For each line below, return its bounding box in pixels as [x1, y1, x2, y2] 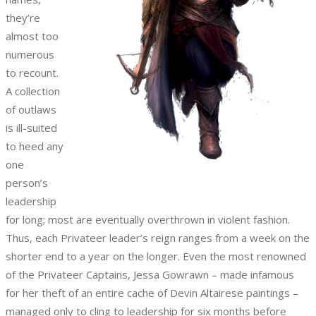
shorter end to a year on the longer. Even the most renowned [6, 249, 306, 264]
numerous [6, 47, 54, 62]
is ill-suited [6, 121, 57, 135]
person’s [6, 176, 48, 190]
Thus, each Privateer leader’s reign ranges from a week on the [6, 231, 310, 245]
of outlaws [6, 102, 56, 117]
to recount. [6, 66, 59, 80]
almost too [6, 29, 59, 44]
